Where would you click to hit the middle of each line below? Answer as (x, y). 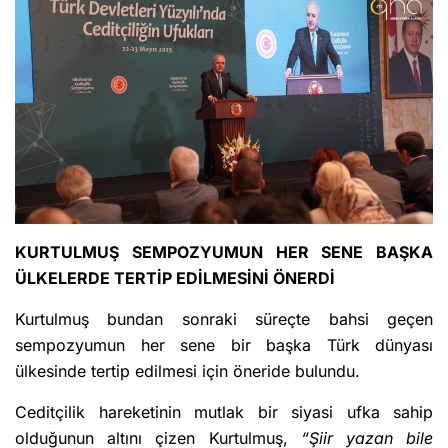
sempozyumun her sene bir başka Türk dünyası (224, 345)
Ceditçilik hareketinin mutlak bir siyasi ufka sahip (224, 412)
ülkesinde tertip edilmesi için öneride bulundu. (187, 371)
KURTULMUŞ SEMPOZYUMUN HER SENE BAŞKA (224, 252)
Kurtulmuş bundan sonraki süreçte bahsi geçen (224, 319)
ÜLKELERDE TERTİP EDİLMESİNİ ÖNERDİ (175, 278)
